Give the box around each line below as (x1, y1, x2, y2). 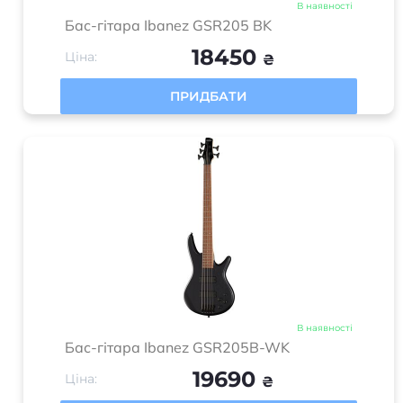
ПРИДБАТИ (170, 88, 247, 104)
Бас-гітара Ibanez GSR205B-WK (65, 338, 290, 356)
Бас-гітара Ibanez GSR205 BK (65, 16, 272, 34)
